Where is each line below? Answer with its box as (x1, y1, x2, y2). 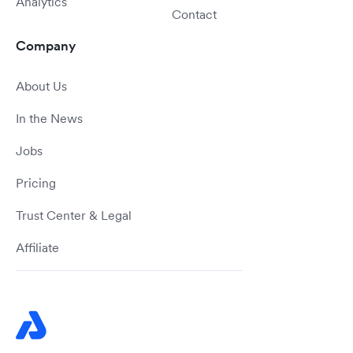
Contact (172, 6, 217, 22)
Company (16, 37, 76, 54)
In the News (16, 110, 83, 126)
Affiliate (16, 240, 59, 255)
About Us (16, 78, 67, 94)
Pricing (16, 175, 56, 191)
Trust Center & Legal (16, 207, 132, 223)
